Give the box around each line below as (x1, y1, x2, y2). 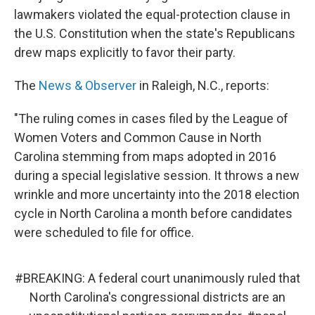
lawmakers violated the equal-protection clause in (14, 7, 290, 22)
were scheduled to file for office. (14, 225, 194, 240)
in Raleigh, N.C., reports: (136, 78, 269, 93)
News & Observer (36, 78, 136, 93)
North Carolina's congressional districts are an (30, 290, 285, 304)
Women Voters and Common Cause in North (14, 130, 262, 145)
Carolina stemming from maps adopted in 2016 (14, 149, 276, 164)
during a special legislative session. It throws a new (14, 168, 300, 183)
